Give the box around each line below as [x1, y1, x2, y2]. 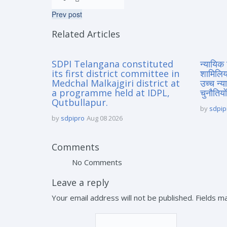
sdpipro [61, 113, 85, 123]
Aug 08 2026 [87, 113, 123, 123]
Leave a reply [52, 176, 109, 188]
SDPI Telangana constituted [52, 58, 173, 70]
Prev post [52, 9, 82, 19]
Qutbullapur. [52, 96, 108, 108]
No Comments [72, 157, 122, 167]
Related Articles [52, 28, 120, 40]
